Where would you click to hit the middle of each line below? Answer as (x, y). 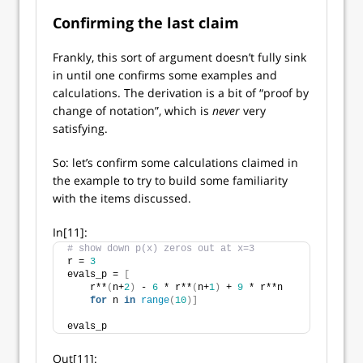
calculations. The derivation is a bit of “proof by (181, 93)
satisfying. (80, 128)
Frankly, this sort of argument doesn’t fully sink (179, 57)
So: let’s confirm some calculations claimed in (175, 162)
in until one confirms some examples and (165, 75)
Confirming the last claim (146, 23)
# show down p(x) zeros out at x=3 (161, 249)
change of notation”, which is (132, 111)
